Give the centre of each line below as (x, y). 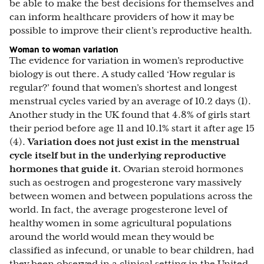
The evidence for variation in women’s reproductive (127, 61)
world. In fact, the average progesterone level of (118, 210)
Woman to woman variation (64, 49)
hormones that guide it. (65, 169)
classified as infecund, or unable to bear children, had (132, 250)
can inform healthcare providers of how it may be (122, 17)
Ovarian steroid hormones (182, 169)
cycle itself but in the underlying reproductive (118, 156)
